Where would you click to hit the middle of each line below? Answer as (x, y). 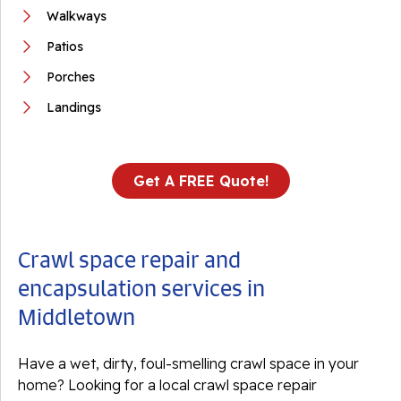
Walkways (77, 16)
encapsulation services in (141, 288)
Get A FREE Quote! (200, 181)
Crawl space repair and (129, 260)
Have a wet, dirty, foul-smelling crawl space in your (188, 363)
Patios (65, 47)
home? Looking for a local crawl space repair (167, 385)
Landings (74, 107)
